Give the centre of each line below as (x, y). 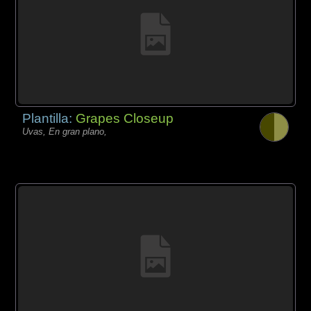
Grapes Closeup (125, 118)
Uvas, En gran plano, (65, 131)
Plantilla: (49, 118)
